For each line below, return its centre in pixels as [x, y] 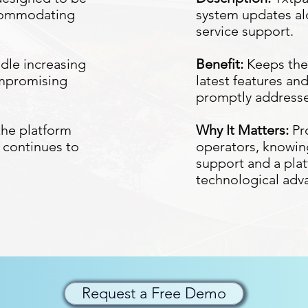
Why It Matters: [242, 130]
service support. [245, 31]
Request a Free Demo [154, 293]
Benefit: [220, 64]
